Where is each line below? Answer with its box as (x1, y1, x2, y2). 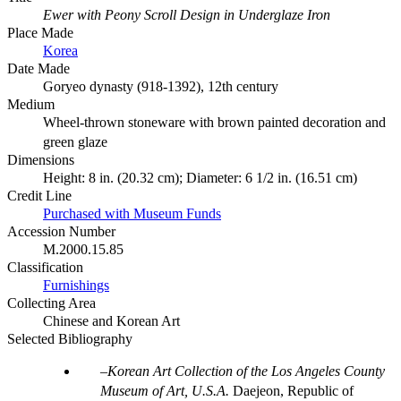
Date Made (7, 61, 70, 77)
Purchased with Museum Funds (43, 206, 221, 222)
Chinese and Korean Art (43, 313, 180, 329)
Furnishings (43, 277, 109, 294)
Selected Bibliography (7, 331, 132, 347)
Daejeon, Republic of (233, 383, 354, 399)
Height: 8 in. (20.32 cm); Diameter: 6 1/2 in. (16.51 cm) (43, 170, 357, 186)
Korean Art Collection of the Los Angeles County (107, 363, 385, 380)
